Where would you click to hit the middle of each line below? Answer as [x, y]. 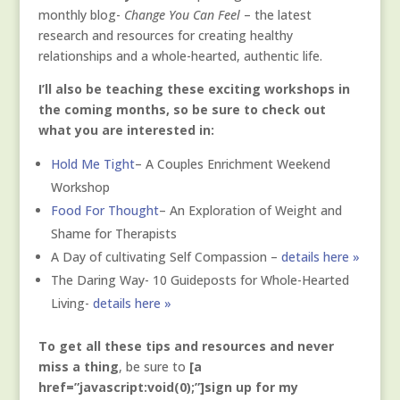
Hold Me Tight [92, 164]
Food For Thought [104, 211]
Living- [71, 304]
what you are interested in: [126, 130]
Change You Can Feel [182, 15]
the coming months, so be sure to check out [182, 110]
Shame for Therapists [113, 234]
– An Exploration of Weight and [250, 211]
